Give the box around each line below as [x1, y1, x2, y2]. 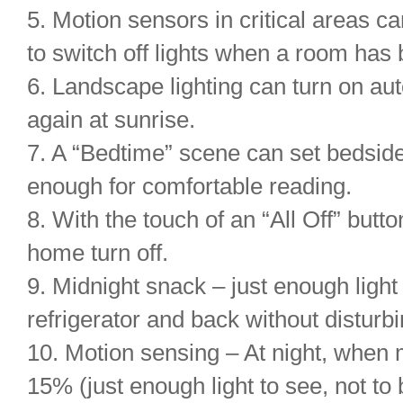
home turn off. [27, 239, 168, 266]
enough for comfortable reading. [27, 173, 352, 200]
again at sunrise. [27, 106, 195, 133]
